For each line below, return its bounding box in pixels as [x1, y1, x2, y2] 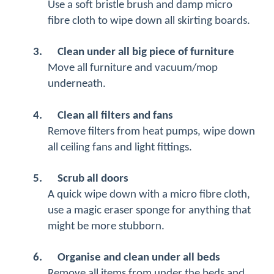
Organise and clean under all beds [57, 252, 220, 264]
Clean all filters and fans [57, 110, 173, 122]
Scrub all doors [57, 173, 128, 185]
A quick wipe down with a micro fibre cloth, [48, 189, 250, 201]
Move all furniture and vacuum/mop [48, 62, 218, 75]
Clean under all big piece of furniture [57, 46, 234, 59]
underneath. [48, 78, 106, 91]
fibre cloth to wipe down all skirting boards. [48, 15, 253, 28]
